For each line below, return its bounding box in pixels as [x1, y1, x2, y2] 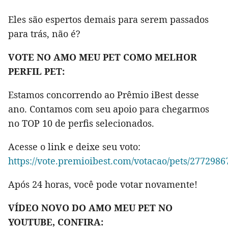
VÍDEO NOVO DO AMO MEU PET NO [8, 201, 173, 214]
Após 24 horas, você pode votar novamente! [8, 178, 197, 190]
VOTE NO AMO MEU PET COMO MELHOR [8, 50, 197, 63]
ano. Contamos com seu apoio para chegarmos [8, 102, 209, 115]
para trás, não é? [8, 27, 80, 40]
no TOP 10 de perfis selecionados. [8, 117, 154, 129]
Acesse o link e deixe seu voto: [8, 140, 140, 153]
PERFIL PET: [8, 65, 65, 77]
